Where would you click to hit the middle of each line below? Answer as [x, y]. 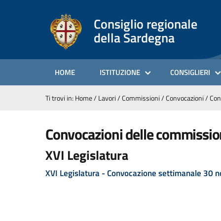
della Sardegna [134, 37]
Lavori [107, 98]
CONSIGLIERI [190, 72]
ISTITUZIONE [120, 72]
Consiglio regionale [146, 24]
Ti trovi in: [60, 98]
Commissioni [141, 98]
